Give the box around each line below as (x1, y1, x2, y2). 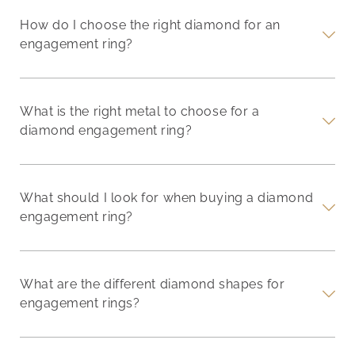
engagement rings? (20, 296, 140, 311)
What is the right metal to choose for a (20, 104, 260, 119)
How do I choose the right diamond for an (20, 17, 281, 32)
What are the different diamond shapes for (20, 277, 285, 292)
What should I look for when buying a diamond (20, 190, 314, 205)
